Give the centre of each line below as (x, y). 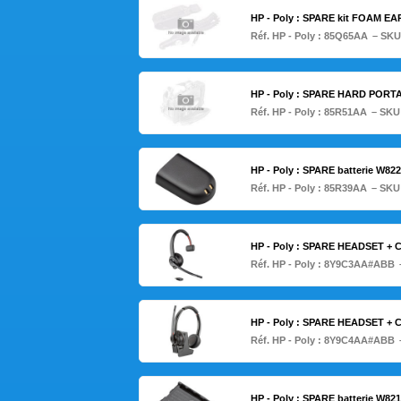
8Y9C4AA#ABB (359, 341)
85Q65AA (346, 36)
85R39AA (345, 188)
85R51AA (345, 112)
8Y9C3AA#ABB (359, 264)
